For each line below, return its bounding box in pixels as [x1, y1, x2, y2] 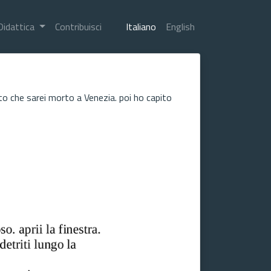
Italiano [126, 19, 157, 34]
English [166, 19, 195, 34]
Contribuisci [55, 19, 102, 34]
